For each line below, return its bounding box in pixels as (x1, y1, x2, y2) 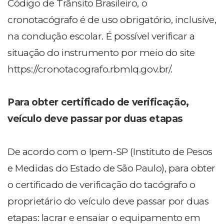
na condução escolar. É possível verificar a (7, 30, 195, 42)
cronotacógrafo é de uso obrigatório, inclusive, (7, 13, 216, 25)
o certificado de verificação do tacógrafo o (7, 178, 195, 190)
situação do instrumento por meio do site (7, 46, 195, 58)
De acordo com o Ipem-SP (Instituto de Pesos (7, 145, 212, 157)
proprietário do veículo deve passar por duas (7, 195, 209, 207)
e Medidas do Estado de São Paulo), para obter (7, 162, 216, 174)
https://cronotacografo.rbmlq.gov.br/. (7, 63, 172, 75)
